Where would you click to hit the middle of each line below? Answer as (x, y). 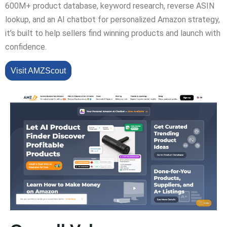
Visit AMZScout (38, 71)
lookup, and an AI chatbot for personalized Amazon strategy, (112, 20)
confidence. (26, 47)
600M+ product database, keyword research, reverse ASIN (110, 6)
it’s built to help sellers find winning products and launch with (113, 33)
